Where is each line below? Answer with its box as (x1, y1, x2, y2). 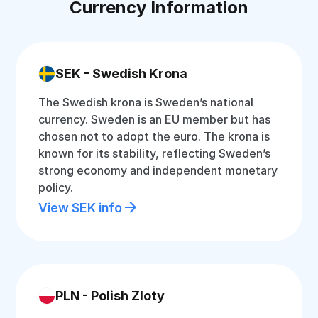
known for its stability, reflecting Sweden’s (38, 146, 271, 160)
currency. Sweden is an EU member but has (38, 112, 271, 126)
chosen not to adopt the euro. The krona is (38, 129, 270, 143)
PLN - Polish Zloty (55, 288, 165, 303)
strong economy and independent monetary (38, 163, 278, 177)
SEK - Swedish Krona (55, 66, 188, 81)
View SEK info (38, 199, 123, 215)
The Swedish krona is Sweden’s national (38, 95, 254, 109)
